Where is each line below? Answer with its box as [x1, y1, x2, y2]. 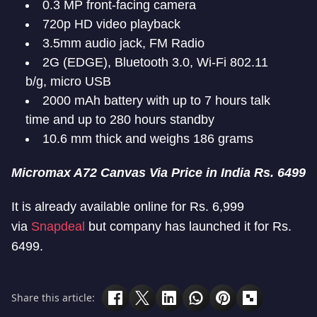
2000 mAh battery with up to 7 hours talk [42, 93, 270, 108]
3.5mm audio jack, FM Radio [42, 35, 204, 50]
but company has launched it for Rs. [85, 219, 292, 234]
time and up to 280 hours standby [25, 112, 214, 127]
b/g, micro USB [25, 74, 111, 88]
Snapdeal [31, 219, 85, 234]
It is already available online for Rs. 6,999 [11, 199, 244, 214]
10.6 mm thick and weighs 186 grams [42, 131, 253, 146]
